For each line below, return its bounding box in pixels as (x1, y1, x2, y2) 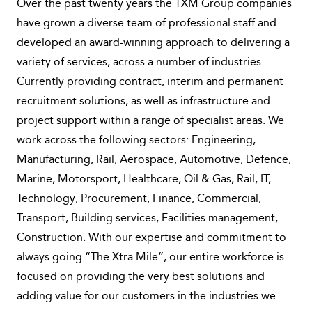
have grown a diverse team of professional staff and (17, 18, 276, 29)
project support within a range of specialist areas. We (17, 116, 284, 127)
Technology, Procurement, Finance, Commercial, (17, 194, 261, 205)
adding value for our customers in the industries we (17, 291, 276, 302)
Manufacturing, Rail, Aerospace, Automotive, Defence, (17, 155, 291, 166)
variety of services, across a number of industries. (17, 57, 264, 68)
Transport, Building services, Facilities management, (17, 213, 278, 224)
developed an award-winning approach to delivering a (17, 38, 290, 49)
